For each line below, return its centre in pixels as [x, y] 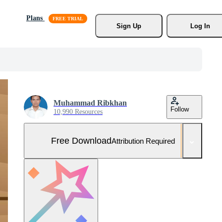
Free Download [81, 140]
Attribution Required [143, 141]
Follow [180, 109]
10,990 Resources [78, 112]
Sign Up [129, 26]
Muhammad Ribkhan [90, 103]
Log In [200, 26]
